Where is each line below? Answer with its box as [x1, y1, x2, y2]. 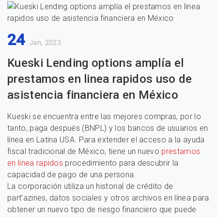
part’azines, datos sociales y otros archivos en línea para [7, 193, 209, 202]
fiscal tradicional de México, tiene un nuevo [7, 147, 162, 156]
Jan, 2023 [29, 39, 61, 47]
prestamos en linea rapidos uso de [7, 72, 192, 86]
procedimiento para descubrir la [63, 158, 179, 168]
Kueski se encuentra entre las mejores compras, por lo [7, 112, 201, 121]
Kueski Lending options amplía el [7, 56, 184, 70]
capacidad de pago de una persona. [7, 170, 136, 179]
